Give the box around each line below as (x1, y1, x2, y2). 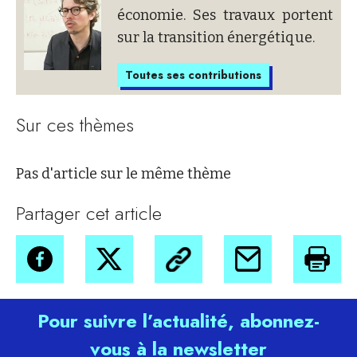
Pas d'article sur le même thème (16, 165, 231, 183)
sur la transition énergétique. (117, 29, 315, 47)
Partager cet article (16, 199, 162, 228)
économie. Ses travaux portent (117, 6, 333, 25)
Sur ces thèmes (16, 111, 134, 139)
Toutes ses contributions (125, 67, 261, 84)
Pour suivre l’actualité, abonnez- (37, 307, 320, 335)
